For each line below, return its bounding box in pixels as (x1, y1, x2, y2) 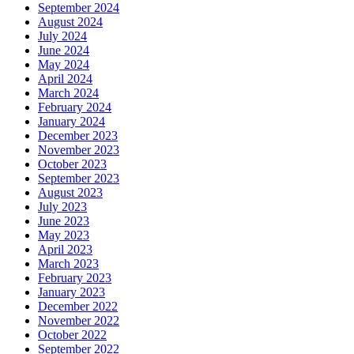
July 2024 (38, 29, 87, 43)
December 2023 (38, 129, 118, 143)
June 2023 (38, 214, 89, 228)
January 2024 (38, 115, 105, 129)
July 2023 (38, 200, 87, 214)
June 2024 (38, 43, 89, 58)
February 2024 (38, 100, 111, 115)
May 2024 (38, 58, 89, 72)
